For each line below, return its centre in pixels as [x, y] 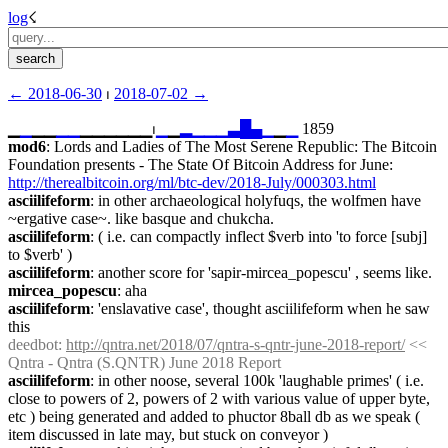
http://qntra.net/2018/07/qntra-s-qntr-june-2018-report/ [235, 344]
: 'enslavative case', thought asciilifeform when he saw [260, 308]
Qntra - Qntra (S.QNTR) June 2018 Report [144, 362]
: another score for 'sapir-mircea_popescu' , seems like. [261, 272]
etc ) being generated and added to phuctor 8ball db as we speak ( [214, 416]
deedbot [33, 344]
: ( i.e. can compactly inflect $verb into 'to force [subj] [258, 236]
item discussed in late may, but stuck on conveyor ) [168, 434]
